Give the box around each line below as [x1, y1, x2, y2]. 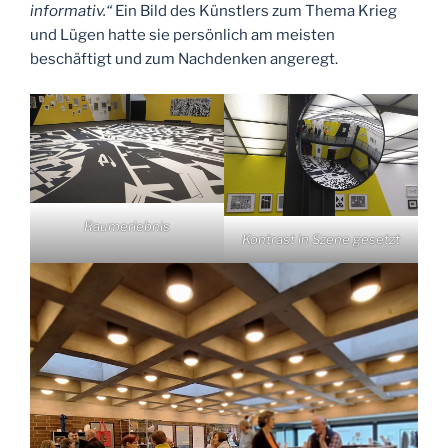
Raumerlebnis [84, 217, 170, 234]
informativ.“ [30, 2, 115, 21]
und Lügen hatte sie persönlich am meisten [30, 26, 335, 45]
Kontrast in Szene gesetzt [242, 230, 400, 247]
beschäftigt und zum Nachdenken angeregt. [30, 50, 338, 69]
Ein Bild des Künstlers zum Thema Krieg [115, 2, 397, 21]
